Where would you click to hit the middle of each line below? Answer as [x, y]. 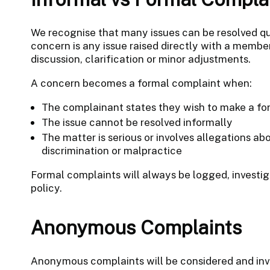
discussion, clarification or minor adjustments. [140, 59]
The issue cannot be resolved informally [137, 122]
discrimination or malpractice [111, 150]
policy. [46, 188]
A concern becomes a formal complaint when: [141, 83]
